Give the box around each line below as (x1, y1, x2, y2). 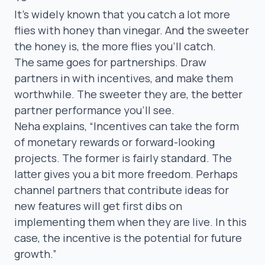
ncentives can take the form (96, 118, 239, 133)
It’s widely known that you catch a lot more (14, 7, 230, 21)
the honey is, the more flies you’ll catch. (14, 38, 216, 53)
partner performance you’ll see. (14, 102, 177, 117)
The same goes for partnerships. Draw (14, 54, 206, 69)
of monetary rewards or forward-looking (14, 134, 215, 149)
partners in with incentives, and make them (14, 70, 233, 85)
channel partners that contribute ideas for (14, 182, 229, 197)
